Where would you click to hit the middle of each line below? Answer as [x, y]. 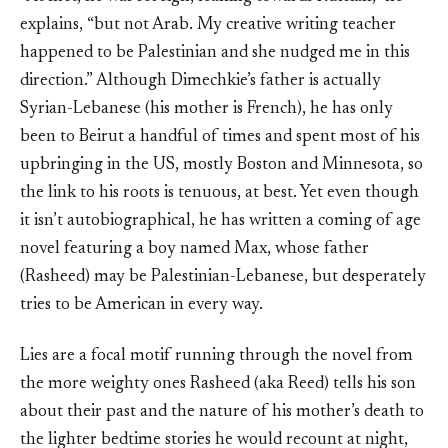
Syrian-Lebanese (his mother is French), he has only [206, 110]
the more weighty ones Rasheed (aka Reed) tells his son [218, 385]
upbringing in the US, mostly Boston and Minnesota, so [221, 166]
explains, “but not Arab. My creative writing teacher [208, 26]
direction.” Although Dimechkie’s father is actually [200, 82]
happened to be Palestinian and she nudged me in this [215, 54]
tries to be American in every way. [141, 306]
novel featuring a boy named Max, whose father [194, 250]
